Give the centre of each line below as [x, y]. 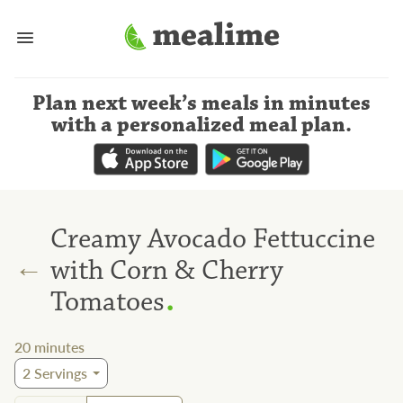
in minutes [317, 103]
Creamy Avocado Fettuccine [213, 238]
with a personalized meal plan [198, 125]
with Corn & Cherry [167, 270]
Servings [59, 373]
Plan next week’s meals [146, 103]
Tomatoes [107, 301]
